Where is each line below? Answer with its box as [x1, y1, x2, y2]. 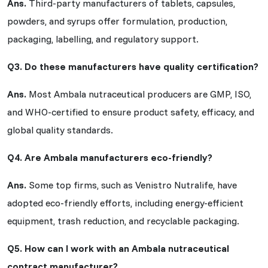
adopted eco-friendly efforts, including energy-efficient [7, 196, 243, 209]
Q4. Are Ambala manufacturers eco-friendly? [7, 151, 212, 163]
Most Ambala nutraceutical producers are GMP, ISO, [26, 87, 251, 100]
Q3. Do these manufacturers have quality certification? [7, 60, 258, 72]
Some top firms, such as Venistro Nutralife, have [26, 178, 237, 191]
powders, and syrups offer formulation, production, [7, 14, 227, 27]
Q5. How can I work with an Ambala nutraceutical [7, 242, 229, 254]
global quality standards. [7, 123, 113, 136]
